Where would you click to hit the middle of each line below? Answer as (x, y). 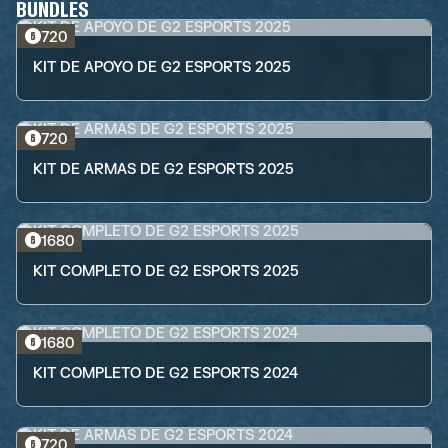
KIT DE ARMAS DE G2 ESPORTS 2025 (163, 169)
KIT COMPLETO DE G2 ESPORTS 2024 (165, 373)
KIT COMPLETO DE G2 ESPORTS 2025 (166, 271)
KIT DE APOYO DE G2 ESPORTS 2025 (162, 67)
